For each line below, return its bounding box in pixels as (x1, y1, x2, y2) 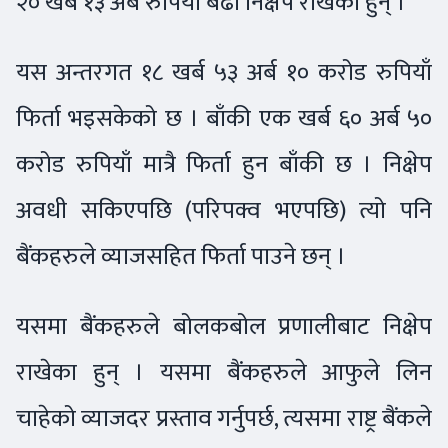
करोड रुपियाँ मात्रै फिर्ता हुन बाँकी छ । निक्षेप (16, 143, 432, 185)
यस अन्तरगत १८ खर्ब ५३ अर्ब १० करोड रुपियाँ (16, 51, 432, 93)
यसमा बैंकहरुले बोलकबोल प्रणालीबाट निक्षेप (16, 305, 432, 347)
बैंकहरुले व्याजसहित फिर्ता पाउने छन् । (16, 235, 346, 277)
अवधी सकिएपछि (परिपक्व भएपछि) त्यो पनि (16, 189, 432, 231)
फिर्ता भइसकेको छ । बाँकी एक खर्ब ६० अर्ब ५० (16, 97, 432, 139)
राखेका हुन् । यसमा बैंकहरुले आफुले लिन (16, 351, 432, 393)
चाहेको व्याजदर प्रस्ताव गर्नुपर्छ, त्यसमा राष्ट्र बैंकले (16, 397, 432, 439)
